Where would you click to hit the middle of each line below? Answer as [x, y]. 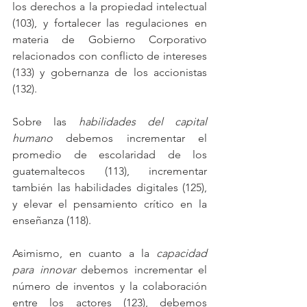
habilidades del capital [143, 122]
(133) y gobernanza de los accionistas [110, 73]
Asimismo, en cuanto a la [84, 254]
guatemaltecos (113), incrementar [110, 171]
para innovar [44, 270]
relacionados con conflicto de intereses [110, 56]
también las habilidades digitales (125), [110, 188]
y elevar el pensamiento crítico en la [110, 204]
